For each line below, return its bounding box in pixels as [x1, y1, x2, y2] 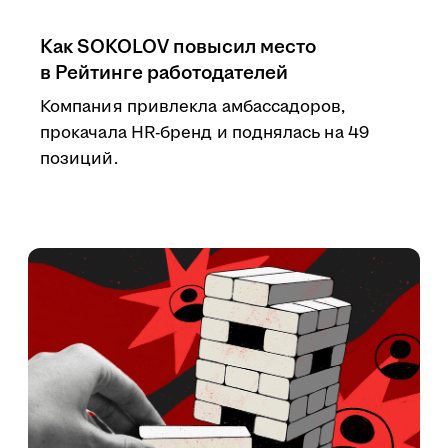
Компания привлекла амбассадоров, [40, 95, 346, 119]
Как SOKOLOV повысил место [40, 33, 316, 61]
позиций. [40, 147, 118, 171]
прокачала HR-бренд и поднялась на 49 [40, 121, 369, 145]
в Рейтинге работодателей [40, 59, 288, 87]
